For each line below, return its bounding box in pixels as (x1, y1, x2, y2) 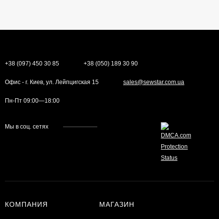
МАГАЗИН (99, 200, 134, 208)
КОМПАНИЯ (5, 200, 48, 208)
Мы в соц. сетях (5, 123, 48, 130)
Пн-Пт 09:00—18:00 (5, 97, 60, 104)
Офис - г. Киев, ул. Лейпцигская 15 (5, 78, 99, 86)
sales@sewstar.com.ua (123, 78, 184, 86)
